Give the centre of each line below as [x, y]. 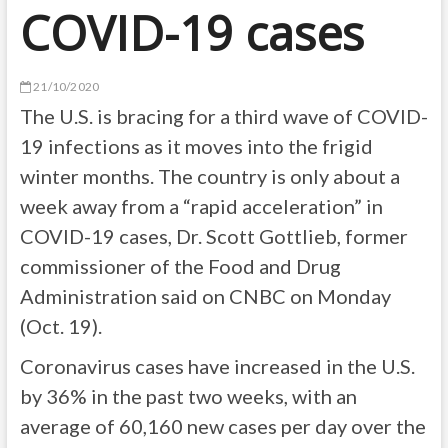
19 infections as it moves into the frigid [196, 146]
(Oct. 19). [62, 326]
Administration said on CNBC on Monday [205, 296]
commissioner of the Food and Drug [180, 266]
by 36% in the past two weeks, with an [188, 396]
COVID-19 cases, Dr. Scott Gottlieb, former [213, 236]
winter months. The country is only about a [209, 176]
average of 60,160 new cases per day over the [222, 426]
